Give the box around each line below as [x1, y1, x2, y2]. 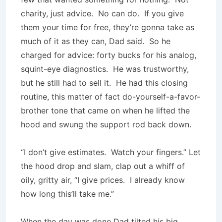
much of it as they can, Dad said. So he [21, 36, 170, 46]
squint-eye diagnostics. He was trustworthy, [21, 64, 189, 74]
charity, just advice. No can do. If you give [21, 8, 184, 18]
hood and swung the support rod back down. [21, 119, 191, 129]
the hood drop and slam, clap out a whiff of [21, 161, 185, 171]
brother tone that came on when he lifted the [21, 106, 190, 115]
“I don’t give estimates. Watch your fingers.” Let [21, 147, 201, 157]
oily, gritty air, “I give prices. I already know [21, 175, 185, 185]
